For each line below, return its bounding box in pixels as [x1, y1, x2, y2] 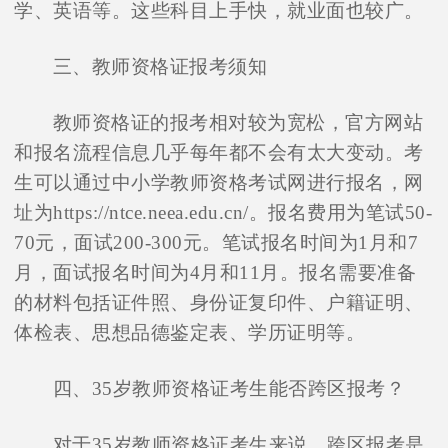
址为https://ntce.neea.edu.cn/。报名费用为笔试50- [14, 202, 433, 224]
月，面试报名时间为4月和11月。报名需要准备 [14, 262, 417, 284]
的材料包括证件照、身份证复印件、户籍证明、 [14, 292, 424, 314]
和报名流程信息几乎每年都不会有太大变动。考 [14, 142, 424, 164]
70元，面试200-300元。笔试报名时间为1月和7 [14, 232, 419, 254]
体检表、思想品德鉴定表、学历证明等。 [14, 322, 366, 344]
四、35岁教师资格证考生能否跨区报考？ [52, 378, 406, 400]
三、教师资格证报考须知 [52, 56, 268, 78]
